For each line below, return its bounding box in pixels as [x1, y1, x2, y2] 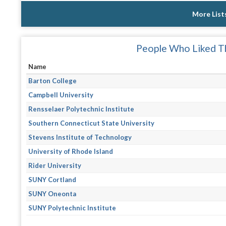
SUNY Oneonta [28, 189, 77, 198]
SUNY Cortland [28, 175, 77, 184]
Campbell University [28, 90, 94, 99]
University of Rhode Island [28, 147, 114, 155]
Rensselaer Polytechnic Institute [28, 104, 135, 113]
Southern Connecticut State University [28, 119, 155, 127]
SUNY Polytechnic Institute [28, 203, 117, 212]
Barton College [28, 76, 77, 85]
